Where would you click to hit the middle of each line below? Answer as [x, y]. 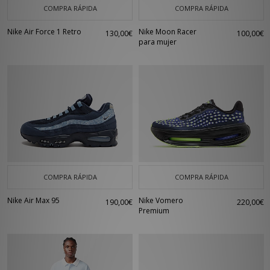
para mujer [158, 42]
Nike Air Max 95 [33, 200]
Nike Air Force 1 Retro [44, 32]
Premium [154, 211]
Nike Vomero [161, 200]
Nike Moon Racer [168, 32]
